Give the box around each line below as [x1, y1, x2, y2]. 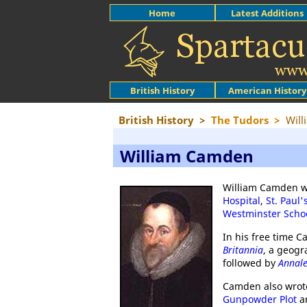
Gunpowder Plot [223, 293, 297, 306]
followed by [223, 256, 278, 269]
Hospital [223, 194, 260, 207]
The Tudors [211, 113, 269, 127]
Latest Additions [231, 6, 304, 19]
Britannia [223, 243, 263, 256]
